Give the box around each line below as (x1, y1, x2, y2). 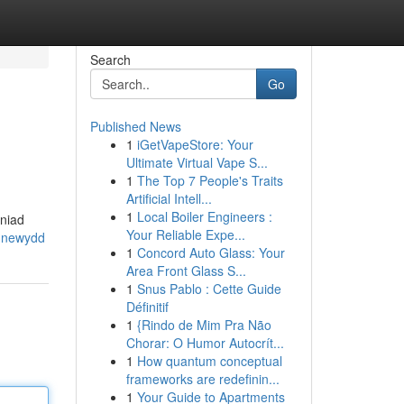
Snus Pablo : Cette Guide (136, 280, 281, 298)
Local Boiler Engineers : (136, 207, 272, 225)
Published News (89, 117, 181, 135)
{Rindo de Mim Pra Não (136, 316, 271, 334)
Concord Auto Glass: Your (136, 243, 285, 262)
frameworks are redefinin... (125, 370, 280, 388)
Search (89, 50, 131, 69)
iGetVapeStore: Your (136, 135, 253, 153)
